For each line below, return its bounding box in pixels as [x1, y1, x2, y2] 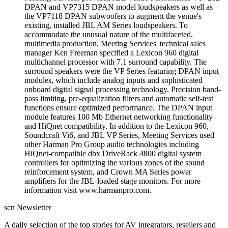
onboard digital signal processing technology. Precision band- [24, 85, 221, 94]
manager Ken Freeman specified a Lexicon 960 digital [24, 48, 198, 58]
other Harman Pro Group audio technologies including [24, 140, 199, 149]
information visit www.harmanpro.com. [24, 186, 151, 195]
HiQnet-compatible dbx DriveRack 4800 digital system [24, 149, 202, 158]
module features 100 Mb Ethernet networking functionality [24, 112, 213, 122]
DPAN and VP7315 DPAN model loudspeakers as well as [24, 3, 213, 12]
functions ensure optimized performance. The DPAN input [24, 103, 212, 112]
